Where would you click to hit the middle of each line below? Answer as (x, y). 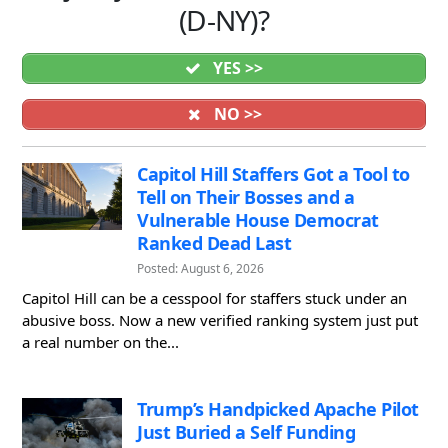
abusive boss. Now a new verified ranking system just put (220, 319)
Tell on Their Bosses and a (245, 197)
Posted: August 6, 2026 (200, 269)
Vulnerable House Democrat (258, 220)
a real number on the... (100, 341)
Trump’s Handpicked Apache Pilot (278, 408)
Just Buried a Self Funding (246, 431)
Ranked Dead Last (214, 243)
